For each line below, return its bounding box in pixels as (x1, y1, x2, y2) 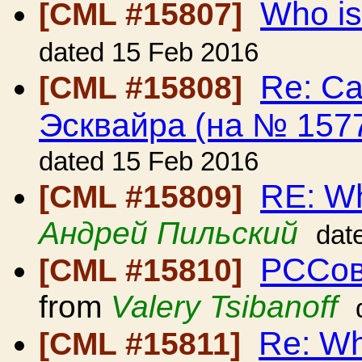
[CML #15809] (39, 179, 251, 214)
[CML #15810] (39, 253, 251, 288)
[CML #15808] (39, 70, 251, 105)
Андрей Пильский (39, 216, 298, 250)
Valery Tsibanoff (111, 289, 338, 324)
